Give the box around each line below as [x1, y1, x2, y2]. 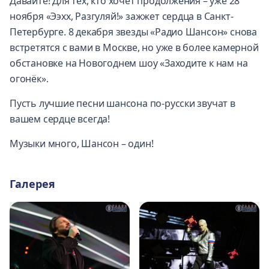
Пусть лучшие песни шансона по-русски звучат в [10, 96, 235, 110]
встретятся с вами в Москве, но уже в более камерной [10, 40, 259, 54]
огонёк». [10, 71, 49, 85]
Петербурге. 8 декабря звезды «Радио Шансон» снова [10, 25, 258, 38]
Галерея [10, 176, 55, 191]
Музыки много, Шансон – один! [10, 136, 154, 150]
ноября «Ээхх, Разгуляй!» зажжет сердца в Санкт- [10, 9, 234, 23]
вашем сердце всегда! [10, 112, 110, 125]
